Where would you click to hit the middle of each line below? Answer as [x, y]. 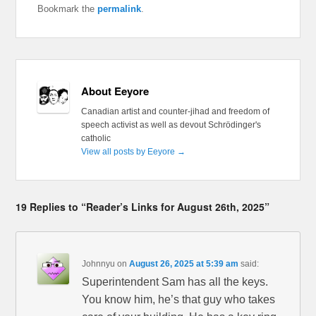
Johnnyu [99, 264]
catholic [96, 139]
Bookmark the [68, 9]
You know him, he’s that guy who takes [179, 300]
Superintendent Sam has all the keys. [175, 282]
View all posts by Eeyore [129, 152]
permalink [120, 9]
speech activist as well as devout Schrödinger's [171, 125]
